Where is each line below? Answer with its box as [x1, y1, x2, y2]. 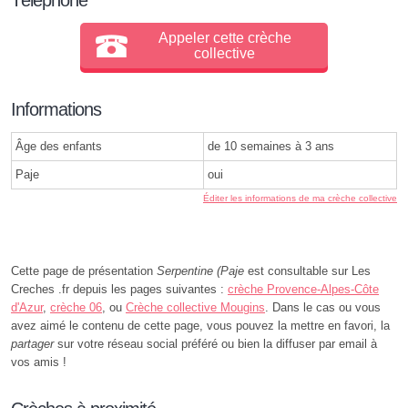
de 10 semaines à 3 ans [208, 138, 334, 153]
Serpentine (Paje [157, 263, 244, 278]
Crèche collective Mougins [126, 300, 265, 314]
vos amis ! [11, 354, 66, 369]
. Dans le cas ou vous [265, 300, 381, 314]
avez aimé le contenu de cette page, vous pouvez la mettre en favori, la [11, 318, 390, 332]
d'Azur [11, 300, 43, 314]
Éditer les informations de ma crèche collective [203, 192, 397, 203]
